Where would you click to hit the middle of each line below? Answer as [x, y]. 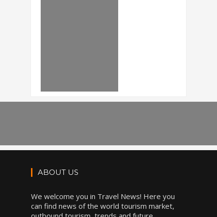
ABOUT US [58, 172]
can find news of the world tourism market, [103, 206]
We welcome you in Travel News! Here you [103, 196]
